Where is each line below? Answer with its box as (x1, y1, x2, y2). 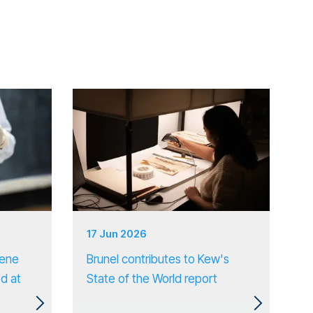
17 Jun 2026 (86, 227, 147, 241)
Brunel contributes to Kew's (86, 252, 229, 267)
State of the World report (86, 272, 217, 286)
